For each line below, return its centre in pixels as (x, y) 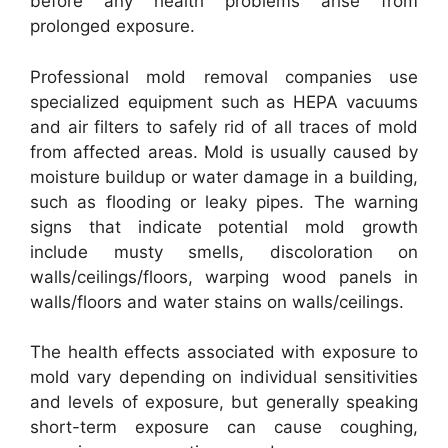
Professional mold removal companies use (224, 76)
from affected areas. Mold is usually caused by (224, 151)
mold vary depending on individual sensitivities (224, 377)
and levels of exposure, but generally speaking (224, 402)
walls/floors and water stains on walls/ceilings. (217, 301)
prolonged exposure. (112, 26)
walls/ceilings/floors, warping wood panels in (224, 276)
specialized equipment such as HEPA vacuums (224, 101)
